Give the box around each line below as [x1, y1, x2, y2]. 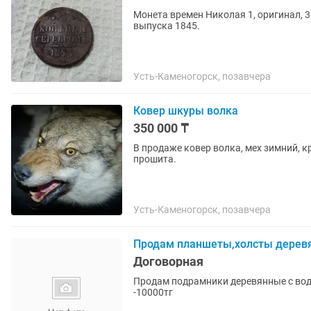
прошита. [133, 153, 176, 165]
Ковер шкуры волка [133, 104, 238, 117]
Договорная [133, 254, 203, 269]
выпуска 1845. [133, 20, 200, 31]
